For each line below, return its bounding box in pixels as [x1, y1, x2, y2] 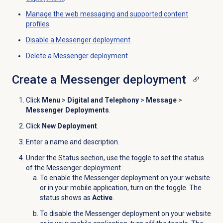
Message [145, 96, 177, 105]
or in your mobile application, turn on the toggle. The [39, 184, 202, 192]
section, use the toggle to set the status [79, 154, 204, 162]
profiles [25, 20, 49, 28]
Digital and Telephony [67, 96, 139, 105]
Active [92, 194, 112, 202]
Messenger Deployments [25, 106, 109, 114]
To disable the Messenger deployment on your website [39, 210, 211, 218]
